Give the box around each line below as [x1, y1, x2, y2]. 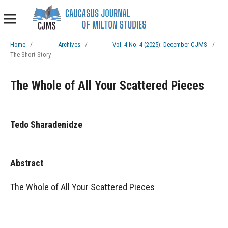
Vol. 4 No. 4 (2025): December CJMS [112, 40, 208, 48]
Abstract [10, 157, 43, 168]
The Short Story [10, 50, 51, 59]
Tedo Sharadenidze [10, 119, 82, 130]
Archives [58, 40, 80, 48]
